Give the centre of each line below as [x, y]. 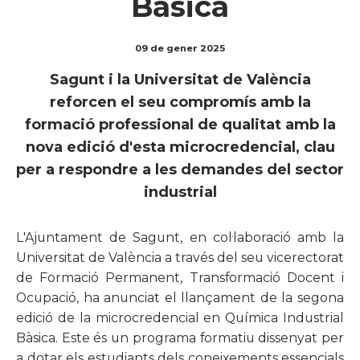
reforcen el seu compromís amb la [180, 102]
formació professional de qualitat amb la [180, 124]
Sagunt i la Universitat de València [180, 79]
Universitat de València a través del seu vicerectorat [180, 257]
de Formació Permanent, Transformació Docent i [180, 277]
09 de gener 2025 [180, 48]
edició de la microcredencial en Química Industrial [180, 317]
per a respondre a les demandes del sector [180, 169]
